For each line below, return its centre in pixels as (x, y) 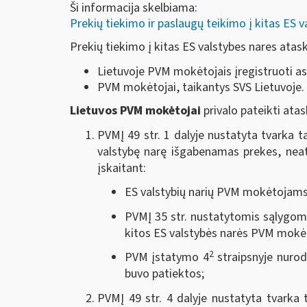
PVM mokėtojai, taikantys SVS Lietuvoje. (201, 87)
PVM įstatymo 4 (167, 258)
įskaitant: (122, 168)
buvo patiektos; (164, 274)
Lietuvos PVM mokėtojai (135, 111)
